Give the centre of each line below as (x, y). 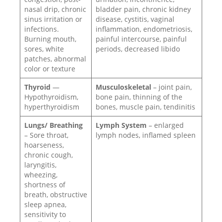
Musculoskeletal (124, 87)
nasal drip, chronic (55, 9)
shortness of (45, 185)
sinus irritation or (53, 19)
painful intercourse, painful (141, 39)
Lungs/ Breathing (54, 125)
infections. (42, 29)
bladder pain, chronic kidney (143, 9)
